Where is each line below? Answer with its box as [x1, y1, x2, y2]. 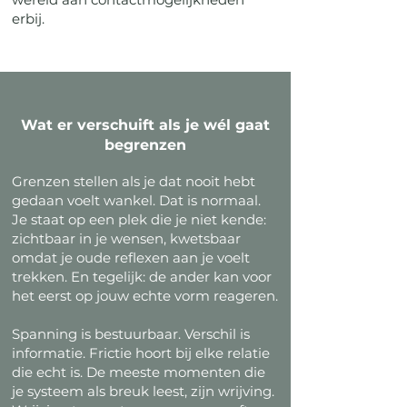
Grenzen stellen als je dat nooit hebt [12, 173, 255, 190]
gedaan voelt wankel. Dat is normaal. [12, 192, 261, 209]
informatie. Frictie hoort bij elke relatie [12, 344, 270, 362]
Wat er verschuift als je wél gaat [21, 116, 270, 134]
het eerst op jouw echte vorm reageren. [12, 287, 278, 304]
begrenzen [104, 136, 186, 154]
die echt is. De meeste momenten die [12, 363, 265, 381]
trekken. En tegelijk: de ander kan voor [12, 268, 272, 285]
